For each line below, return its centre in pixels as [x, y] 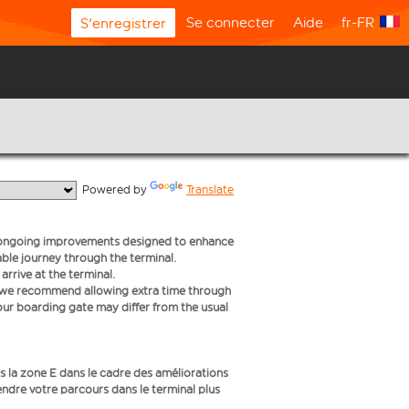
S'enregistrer [123, 23]
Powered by [113, 189]
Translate [210, 189]
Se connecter [231, 22]
